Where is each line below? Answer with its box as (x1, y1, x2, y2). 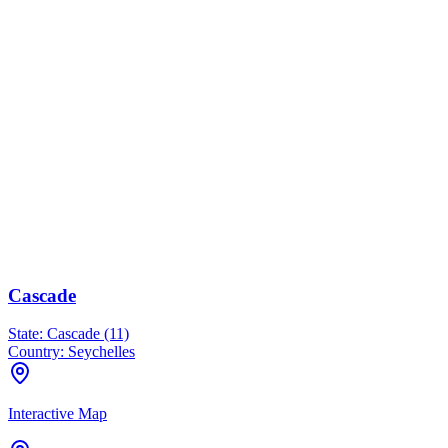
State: (8, 325, 43, 343)
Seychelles (64, 343, 135, 361)
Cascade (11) (43, 325, 129, 343)
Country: (8, 343, 64, 361)
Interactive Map (8, 405, 107, 423)
